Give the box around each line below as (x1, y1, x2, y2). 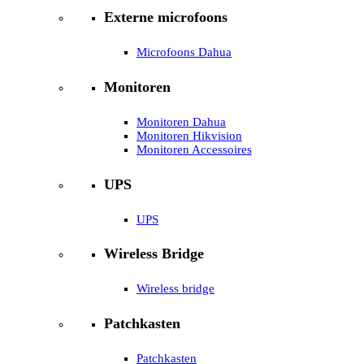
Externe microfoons (104, 8, 227, 25)
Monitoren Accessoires (136, 142, 252, 156)
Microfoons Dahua (136, 45, 232, 58)
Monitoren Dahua (136, 115, 226, 128)
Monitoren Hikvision (136, 128, 242, 142)
